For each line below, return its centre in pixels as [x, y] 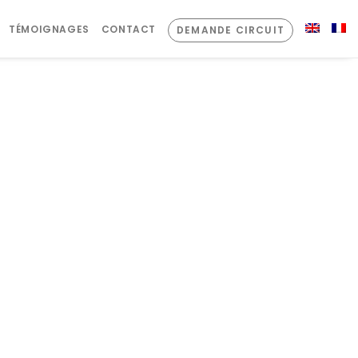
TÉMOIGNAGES [49, 30]
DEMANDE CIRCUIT [231, 30]
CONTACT [128, 30]
